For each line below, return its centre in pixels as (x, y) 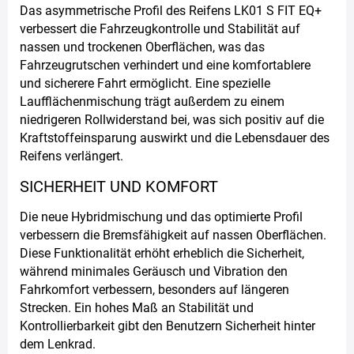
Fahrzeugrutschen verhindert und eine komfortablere (165, 65)
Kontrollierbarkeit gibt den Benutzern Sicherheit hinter (168, 326)
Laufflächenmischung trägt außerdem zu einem (152, 101)
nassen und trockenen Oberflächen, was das (142, 47)
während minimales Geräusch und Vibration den (154, 271)
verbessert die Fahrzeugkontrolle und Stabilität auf (160, 28)
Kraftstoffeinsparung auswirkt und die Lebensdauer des (175, 137)
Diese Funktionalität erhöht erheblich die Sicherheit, (162, 253)
